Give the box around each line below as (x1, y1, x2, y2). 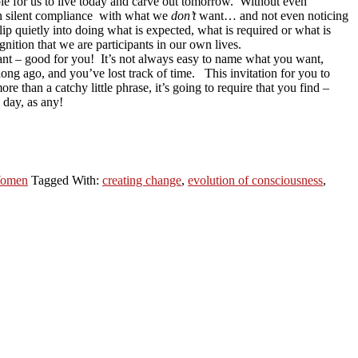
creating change (102, 173, 181, 187)
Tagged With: (31, 173, 102, 187)
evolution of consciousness (188, 173, 323, 187)
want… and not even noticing (196, 8, 348, 22)
